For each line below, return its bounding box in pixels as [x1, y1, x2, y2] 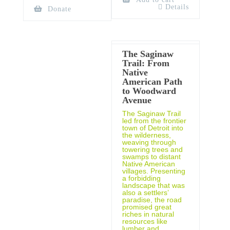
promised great [122, 202, 171, 211]
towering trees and [122, 145, 183, 154]
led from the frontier [122, 116, 186, 125]
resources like [122, 217, 167, 225]
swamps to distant [122, 152, 181, 161]
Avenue [122, 94, 151, 105]
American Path [122, 76, 182, 87]
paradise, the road [122, 195, 182, 204]
